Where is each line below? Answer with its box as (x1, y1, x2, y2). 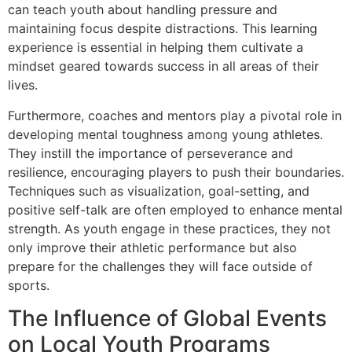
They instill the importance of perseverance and (8, 145, 293, 161)
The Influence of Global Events (8, 305, 327, 332)
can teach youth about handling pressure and (8, 2, 277, 18)
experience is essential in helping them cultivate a (8, 39, 303, 56)
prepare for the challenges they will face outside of (8, 258, 313, 274)
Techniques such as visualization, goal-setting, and (8, 182, 310, 199)
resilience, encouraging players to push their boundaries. (8, 163, 344, 180)
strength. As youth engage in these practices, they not (8, 220, 331, 236)
